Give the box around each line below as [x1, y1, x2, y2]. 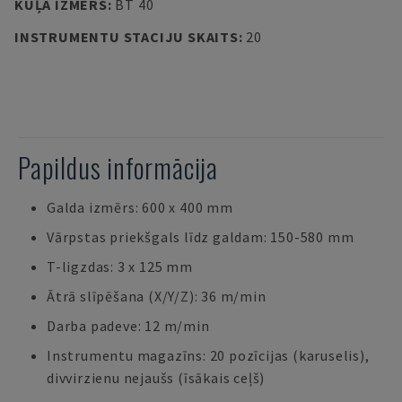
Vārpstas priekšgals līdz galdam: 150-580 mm [47, 228, 354, 246]
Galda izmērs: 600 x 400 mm [47, 198, 233, 216]
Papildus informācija [18, 147, 218, 188]
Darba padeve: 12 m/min [47, 317, 210, 335]
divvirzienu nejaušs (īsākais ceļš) [47, 369, 266, 387]
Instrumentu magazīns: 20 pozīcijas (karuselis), [47, 346, 370, 364]
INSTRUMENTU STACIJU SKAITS [14, 28, 239, 46]
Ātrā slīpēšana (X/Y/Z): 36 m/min [47, 287, 267, 305]
